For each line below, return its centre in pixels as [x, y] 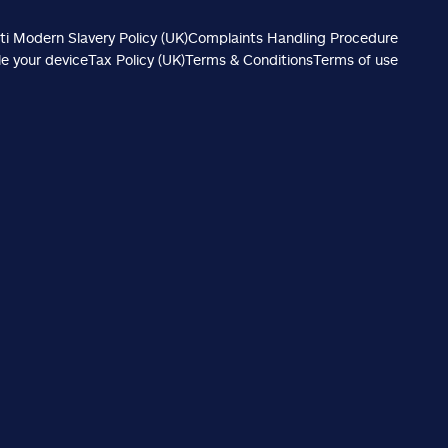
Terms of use [355, 59]
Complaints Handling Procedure [292, 37]
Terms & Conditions [248, 59]
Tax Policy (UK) [136, 59]
